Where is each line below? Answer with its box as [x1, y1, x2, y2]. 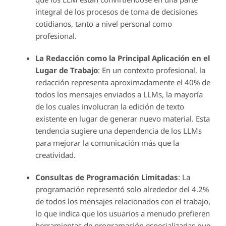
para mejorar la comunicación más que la [35, 137, 179, 148]
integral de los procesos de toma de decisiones [35, 6, 198, 17]
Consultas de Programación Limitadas [35, 172, 178, 182]
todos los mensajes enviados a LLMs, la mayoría [35, 89, 203, 99]
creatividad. [35, 149, 76, 160]
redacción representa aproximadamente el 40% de [35, 77, 210, 87]
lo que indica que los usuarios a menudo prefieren [35, 208, 210, 218]
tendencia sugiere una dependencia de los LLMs [35, 125, 202, 136]
